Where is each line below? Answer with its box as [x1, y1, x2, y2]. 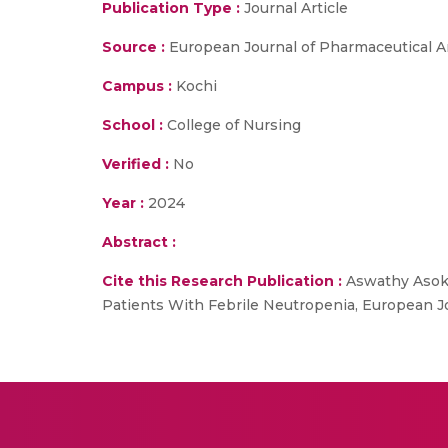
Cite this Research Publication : [102, 272, 342, 290]
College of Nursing [163, 116, 301, 134]
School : [102, 116, 163, 134]
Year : [102, 194, 144, 212]
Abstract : [102, 233, 176, 251]
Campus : [102, 77, 172, 95]
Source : [102, 38, 165, 56]
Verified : [102, 155, 169, 173]
